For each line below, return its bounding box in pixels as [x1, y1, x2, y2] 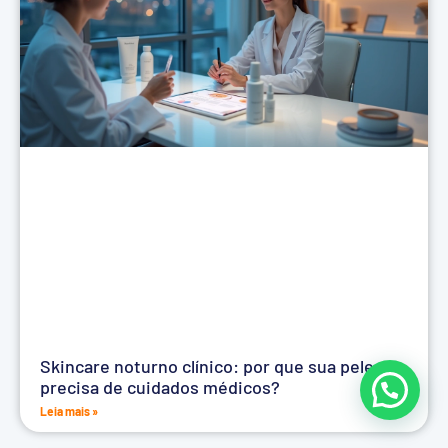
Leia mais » [40, 404, 98, 419]
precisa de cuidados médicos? [40, 376, 280, 399]
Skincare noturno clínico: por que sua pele [40, 355, 374, 378]
